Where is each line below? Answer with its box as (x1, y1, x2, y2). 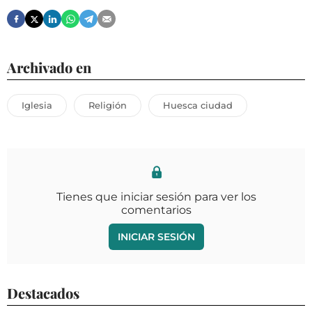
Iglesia (22, 100, 52, 111)
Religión (88, 100, 127, 111)
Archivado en (7, 58, 91, 77)
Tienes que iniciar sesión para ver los (56, 190, 256, 204)
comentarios (120, 203, 192, 217)
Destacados (7, 283, 79, 303)
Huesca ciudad (163, 100, 233, 111)
